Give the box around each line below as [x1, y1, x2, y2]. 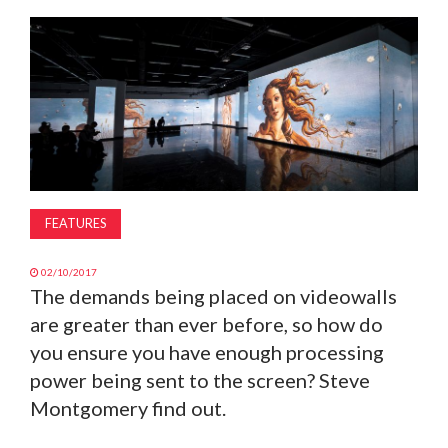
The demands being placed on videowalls [30, 283, 397, 308]
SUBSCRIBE [10, 128, 90, 146]
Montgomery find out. [30, 395, 226, 420]
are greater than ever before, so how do [30, 311, 383, 336]
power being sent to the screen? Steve [30, 367, 370, 392]
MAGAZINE [10, 28, 90, 46]
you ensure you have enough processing [30, 339, 384, 364]
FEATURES [45, 215, 106, 231]
